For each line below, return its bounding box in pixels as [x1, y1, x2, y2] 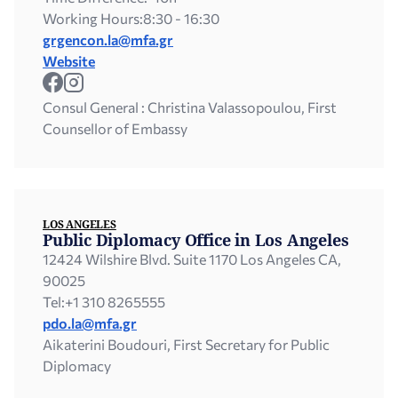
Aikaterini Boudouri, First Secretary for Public [43, 336, 330, 354]
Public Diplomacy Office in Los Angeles [43, 229, 349, 251]
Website [43, 52, 95, 70]
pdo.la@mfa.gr [43, 314, 137, 332]
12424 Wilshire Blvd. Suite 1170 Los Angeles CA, [43, 251, 341, 268]
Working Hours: [43, 10, 143, 28]
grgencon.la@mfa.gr [43, 31, 173, 49]
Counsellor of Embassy [43, 120, 187, 138]
